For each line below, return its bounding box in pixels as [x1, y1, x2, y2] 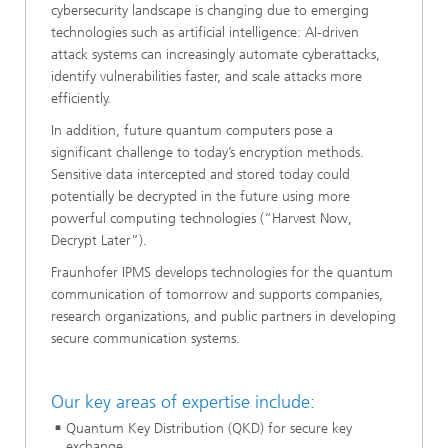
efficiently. [51, 90, 111, 108]
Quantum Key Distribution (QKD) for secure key [66, 419, 352, 437]
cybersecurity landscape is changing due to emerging [51, 2, 369, 20]
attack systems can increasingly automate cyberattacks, [51, 46, 380, 64]
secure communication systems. [51, 330, 240, 348]
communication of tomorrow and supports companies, [51, 286, 383, 304]
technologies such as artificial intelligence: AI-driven [51, 24, 359, 42]
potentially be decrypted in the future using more [51, 188, 350, 206]
